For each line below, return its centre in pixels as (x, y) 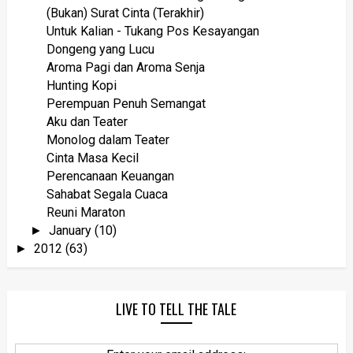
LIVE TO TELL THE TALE (176, 308)
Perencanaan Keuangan (110, 176)
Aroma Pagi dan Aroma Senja (125, 67)
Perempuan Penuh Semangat (126, 103)
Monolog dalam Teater (108, 139)
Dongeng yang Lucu (100, 49)
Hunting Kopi (81, 85)
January (72, 230)
